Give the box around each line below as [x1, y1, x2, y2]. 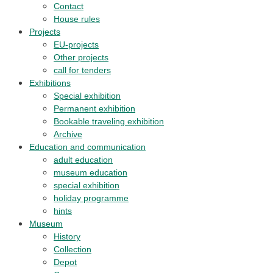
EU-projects [54, 40, 99, 49]
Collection [54, 244, 91, 254]
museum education [54, 168, 127, 177]
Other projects [54, 52, 108, 62]
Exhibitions [29, 78, 71, 88]
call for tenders [54, 65, 111, 75]
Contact [54, 1, 83, 11]
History [54, 232, 80, 241]
